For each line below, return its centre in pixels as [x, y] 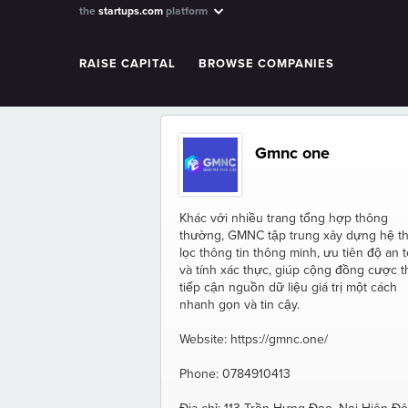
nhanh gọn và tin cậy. [240, 305]
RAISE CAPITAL [127, 64]
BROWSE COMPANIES [266, 64]
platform [187, 11]
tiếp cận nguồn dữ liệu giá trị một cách [288, 287]
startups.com [131, 11]
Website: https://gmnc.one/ [254, 339]
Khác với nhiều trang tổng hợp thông [284, 218]
